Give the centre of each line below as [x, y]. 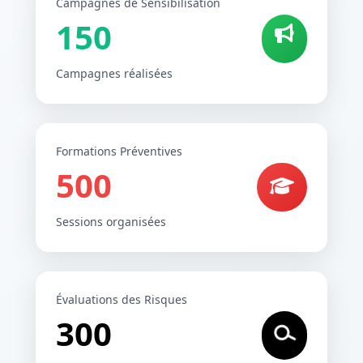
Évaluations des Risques [122, 299]
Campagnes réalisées [114, 73]
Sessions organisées [111, 221]
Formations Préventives [119, 151]
